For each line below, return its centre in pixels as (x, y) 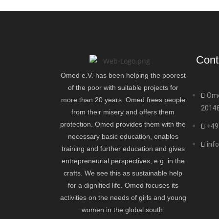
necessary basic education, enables (123, 136)
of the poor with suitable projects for (123, 88)
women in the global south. (123, 210)
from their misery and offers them (123, 112)
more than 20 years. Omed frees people (123, 100)
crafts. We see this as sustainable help (123, 173)
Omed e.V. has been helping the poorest (123, 75)
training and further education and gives (123, 149)
